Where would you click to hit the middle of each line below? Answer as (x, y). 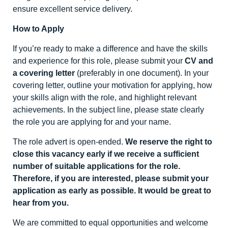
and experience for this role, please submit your (99, 61)
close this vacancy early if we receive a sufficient (106, 154)
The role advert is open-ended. (69, 141)
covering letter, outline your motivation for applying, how (112, 85)
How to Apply (38, 28)
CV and (199, 61)
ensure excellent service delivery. (73, 9)
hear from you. (41, 203)
